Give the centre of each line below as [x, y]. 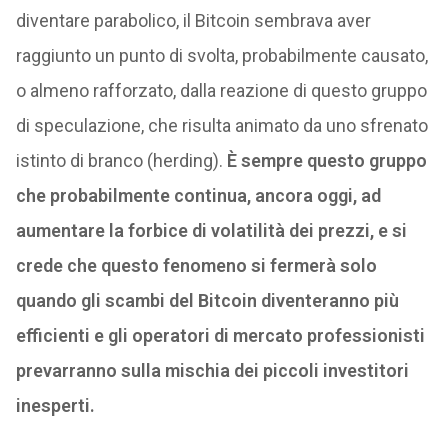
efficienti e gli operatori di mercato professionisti [220, 335]
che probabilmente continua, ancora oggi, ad [198, 195]
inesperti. [55, 405]
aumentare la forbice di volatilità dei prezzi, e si [211, 230]
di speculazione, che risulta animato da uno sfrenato [221, 125]
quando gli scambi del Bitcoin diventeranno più [207, 300]
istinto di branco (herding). [119, 160]
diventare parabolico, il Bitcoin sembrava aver [193, 20]
